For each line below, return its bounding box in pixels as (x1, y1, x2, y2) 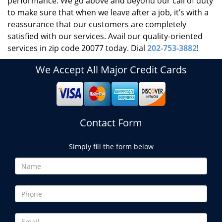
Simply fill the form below (68, 142, 154, 151)
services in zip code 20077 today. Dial (7, 43, 147, 54)
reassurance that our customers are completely (7, 19, 186, 30)
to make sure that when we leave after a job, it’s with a (7, 7, 209, 18)
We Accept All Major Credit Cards (35, 63, 187, 76)
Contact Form (80, 116, 142, 129)
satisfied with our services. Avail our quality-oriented (7, 31, 203, 42)
